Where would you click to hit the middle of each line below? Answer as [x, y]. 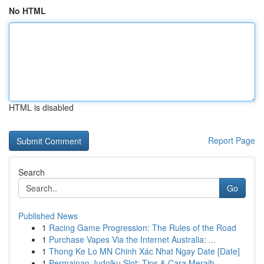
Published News [48, 216]
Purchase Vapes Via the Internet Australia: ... [132, 239]
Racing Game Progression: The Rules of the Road [143, 227]
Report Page [232, 140]
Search [32, 172]
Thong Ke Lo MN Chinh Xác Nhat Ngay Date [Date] [144, 251]
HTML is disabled [41, 107]
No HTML [27, 11]
